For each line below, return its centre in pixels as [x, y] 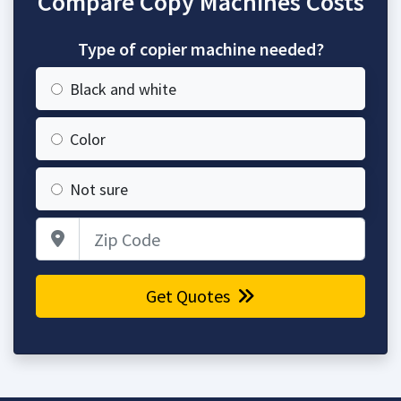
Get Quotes [190, 296]
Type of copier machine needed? [200, 49]
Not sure [99, 189]
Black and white [123, 89]
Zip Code [226, 227]
